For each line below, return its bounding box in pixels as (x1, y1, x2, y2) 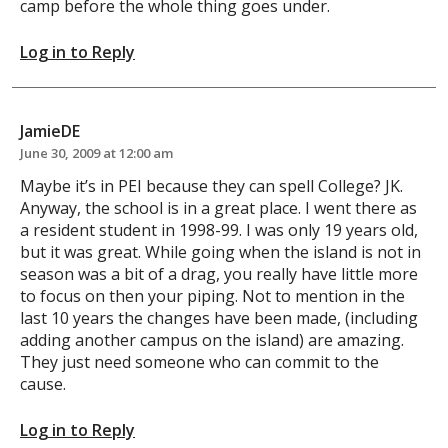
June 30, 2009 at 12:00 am (20, 143, 173, 162)
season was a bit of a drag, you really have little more (20, 262, 418, 285)
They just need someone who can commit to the (20, 350, 379, 373)
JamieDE (20, 119, 80, 142)
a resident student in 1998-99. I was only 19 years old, (20, 218, 418, 241)
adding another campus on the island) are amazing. (20, 328, 404, 351)
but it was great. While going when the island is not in (20, 240, 421, 263)
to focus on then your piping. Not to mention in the (20, 284, 405, 307)
